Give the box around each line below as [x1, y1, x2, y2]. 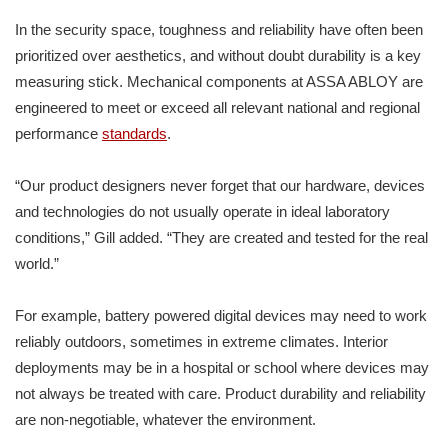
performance [15, 125, 102, 143]
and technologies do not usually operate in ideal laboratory [15, 203, 390, 221]
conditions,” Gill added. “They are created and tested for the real [15, 229, 428, 247]
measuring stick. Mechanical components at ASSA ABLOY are [15, 73, 423, 91]
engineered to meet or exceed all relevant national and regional [15, 99, 420, 117]
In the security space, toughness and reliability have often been [15, 21, 423, 39]
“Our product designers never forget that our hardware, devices [15, 177, 425, 195]
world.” [15, 255, 59, 273]
